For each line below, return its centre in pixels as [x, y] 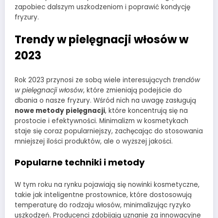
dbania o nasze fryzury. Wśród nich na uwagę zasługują [105, 100]
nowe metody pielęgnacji [60, 110]
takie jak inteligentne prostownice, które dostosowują [103, 195]
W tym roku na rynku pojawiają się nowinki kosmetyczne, [107, 185]
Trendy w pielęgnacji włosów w [101, 40]
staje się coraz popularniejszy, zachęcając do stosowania [109, 131]
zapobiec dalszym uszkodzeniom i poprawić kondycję [102, 7]
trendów [186, 80]
